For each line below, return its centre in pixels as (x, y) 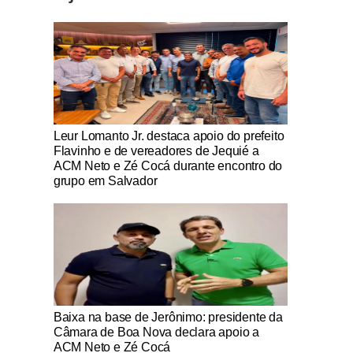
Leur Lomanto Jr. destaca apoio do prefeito (169, 136)
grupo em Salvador (105, 181)
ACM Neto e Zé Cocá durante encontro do (168, 166)
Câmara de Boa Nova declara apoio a (156, 332)
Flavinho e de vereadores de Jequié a (156, 151)
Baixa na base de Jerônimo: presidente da (168, 317)
